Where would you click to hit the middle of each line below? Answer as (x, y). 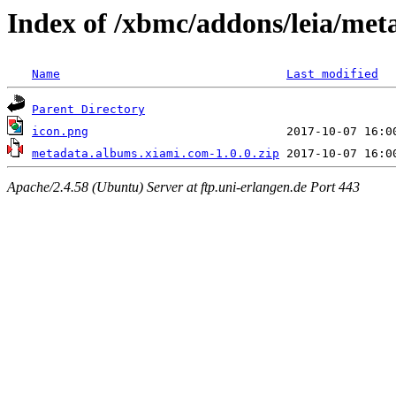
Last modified (332, 74)
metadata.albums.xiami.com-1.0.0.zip (156, 154)
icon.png (60, 132)
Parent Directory (88, 110)
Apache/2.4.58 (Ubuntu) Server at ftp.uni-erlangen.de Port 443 (183, 187)
